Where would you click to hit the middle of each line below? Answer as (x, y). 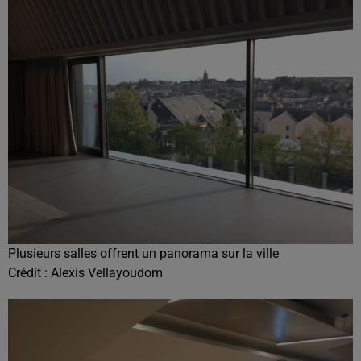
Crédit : (29, 273)
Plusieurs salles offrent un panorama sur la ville (143, 253)
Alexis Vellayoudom (107, 273)
